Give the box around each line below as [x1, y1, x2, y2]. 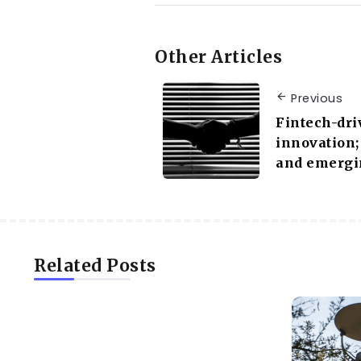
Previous [291, 89, 342, 106]
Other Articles [155, 47, 282, 68]
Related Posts [34, 255, 156, 277]
